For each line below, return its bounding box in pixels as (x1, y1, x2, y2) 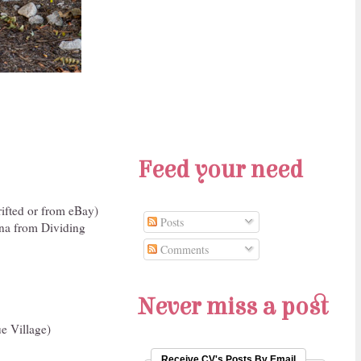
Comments (157, 242, 209, 257)
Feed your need (138, 156, 303, 184)
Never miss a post (138, 293, 328, 321)
